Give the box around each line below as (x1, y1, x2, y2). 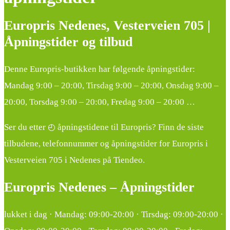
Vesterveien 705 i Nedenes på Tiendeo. (4, 155, 145, 165)
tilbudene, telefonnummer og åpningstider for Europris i (4, 138, 208, 148)
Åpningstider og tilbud (4, 34, 132, 49)
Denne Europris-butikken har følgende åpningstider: (4, 64, 195, 74)
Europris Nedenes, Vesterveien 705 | (4, 17, 210, 33)
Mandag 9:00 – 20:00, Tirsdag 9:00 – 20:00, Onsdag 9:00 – (4, 80, 219, 90)
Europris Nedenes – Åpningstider (4, 179, 195, 195)
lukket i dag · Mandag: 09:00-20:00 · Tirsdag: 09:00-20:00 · (4, 209, 223, 219)
